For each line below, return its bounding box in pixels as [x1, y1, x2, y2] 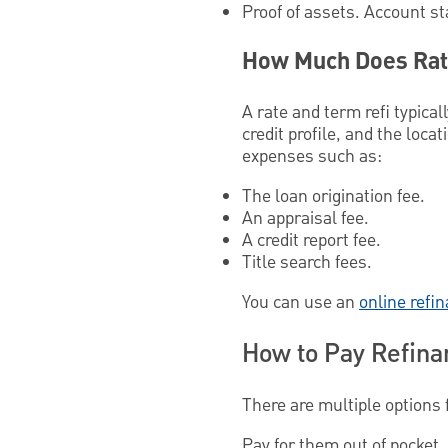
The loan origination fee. [242, 184, 429, 210]
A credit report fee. [242, 228, 381, 254]
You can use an [242, 290, 359, 316]
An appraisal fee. [242, 206, 369, 232]
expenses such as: [242, 144, 382, 170]
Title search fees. [242, 250, 372, 276]
